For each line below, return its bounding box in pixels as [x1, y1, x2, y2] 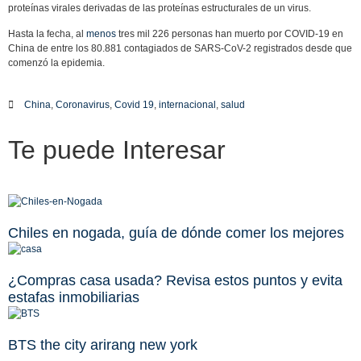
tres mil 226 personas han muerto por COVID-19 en [116, 27, 343, 39]
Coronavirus [56, 99, 110, 111]
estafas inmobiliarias [8, 289, 139, 306]
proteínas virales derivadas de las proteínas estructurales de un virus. [8, 2, 311, 14]
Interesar [115, 135, 226, 165]
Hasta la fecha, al [8, 27, 86, 39]
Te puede [8, 135, 115, 165]
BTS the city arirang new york [8, 337, 197, 354]
